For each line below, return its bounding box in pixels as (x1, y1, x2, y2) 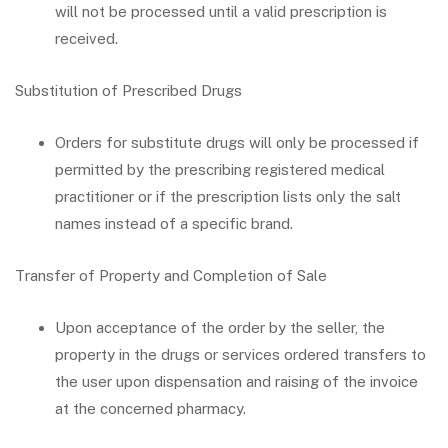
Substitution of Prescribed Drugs (15, 82, 242, 99)
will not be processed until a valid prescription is (55, 3, 387, 20)
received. (55, 30, 118, 47)
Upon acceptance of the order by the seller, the (55, 319, 385, 336)
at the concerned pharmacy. (55, 400, 246, 417)
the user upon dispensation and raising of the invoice (55, 373, 418, 390)
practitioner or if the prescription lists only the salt (55, 188, 401, 205)
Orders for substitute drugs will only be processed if (55, 134, 419, 151)
